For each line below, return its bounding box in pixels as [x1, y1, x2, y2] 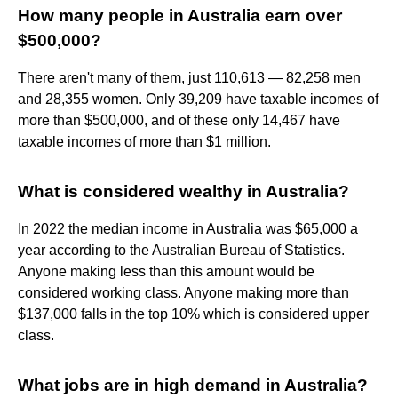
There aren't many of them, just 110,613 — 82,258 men [18, 69, 361, 85]
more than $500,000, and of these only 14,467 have [18, 112, 340, 128]
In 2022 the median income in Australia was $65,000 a [18, 220, 358, 236]
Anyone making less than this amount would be [18, 263, 314, 279]
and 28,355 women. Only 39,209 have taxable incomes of [18, 91, 378, 107]
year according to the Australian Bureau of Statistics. [18, 242, 345, 258]
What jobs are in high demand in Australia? [18, 375, 368, 394]
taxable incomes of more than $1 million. [18, 133, 271, 149]
